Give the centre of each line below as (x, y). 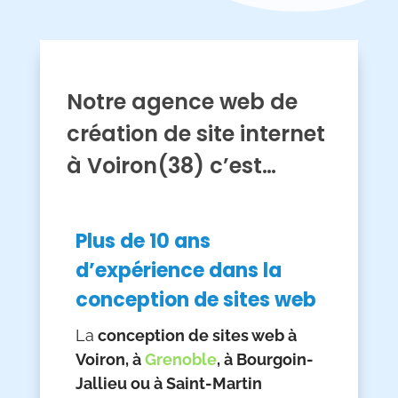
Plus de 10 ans (143, 242)
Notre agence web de (182, 102)
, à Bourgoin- (265, 360)
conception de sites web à (195, 336)
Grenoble (180, 360)
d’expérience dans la (178, 271)
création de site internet (195, 134)
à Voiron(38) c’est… (171, 166)
